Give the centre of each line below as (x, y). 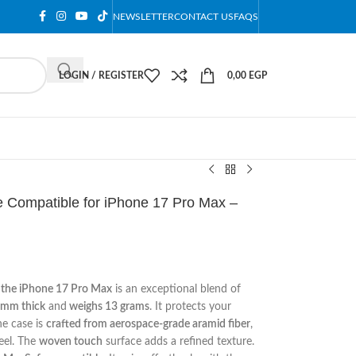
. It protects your (190, 307)
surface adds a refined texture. (178, 342)
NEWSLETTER (143, 17)
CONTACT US (204, 17)
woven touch (70, 342)
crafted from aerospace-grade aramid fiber (148, 324)
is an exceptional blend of (176, 289)
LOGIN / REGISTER (101, 75)
